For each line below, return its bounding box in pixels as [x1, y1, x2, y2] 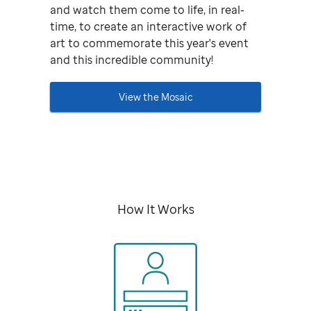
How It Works [117, 201, 194, 218]
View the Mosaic [118, 90, 193, 103]
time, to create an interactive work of [49, 19, 246, 35]
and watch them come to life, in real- [49, 2, 244, 18]
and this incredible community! [49, 52, 213, 68]
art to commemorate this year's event [49, 35, 249, 51]
